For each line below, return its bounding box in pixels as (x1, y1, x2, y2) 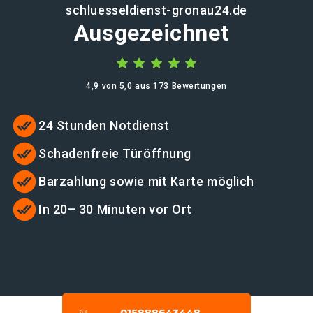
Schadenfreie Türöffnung (38, 146, 191, 161)
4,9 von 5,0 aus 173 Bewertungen (86, 81, 227, 91)
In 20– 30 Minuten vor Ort (38, 202, 192, 217)
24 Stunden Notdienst (38, 118, 170, 133)
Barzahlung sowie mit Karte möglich (38, 174, 255, 189)
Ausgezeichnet (73, 20, 229, 46)
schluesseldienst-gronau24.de (66, 3, 247, 17)
